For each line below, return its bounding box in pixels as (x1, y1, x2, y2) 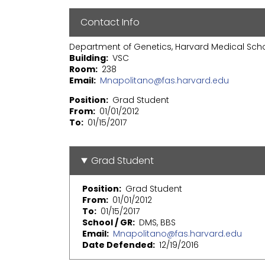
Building (69, 51, 106, 64)
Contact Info (80, 15, 140, 30)
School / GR (82, 216, 132, 228)
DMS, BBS (139, 216, 176, 228)
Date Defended (82, 238, 153, 251)
